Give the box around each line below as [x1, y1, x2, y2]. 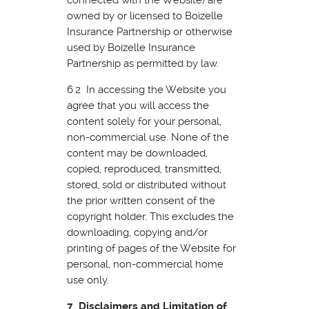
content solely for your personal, [66, 114, 221, 128]
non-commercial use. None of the [66, 130, 229, 143]
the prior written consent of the [66, 194, 215, 207]
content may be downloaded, [66, 146, 208, 159]
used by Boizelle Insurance [66, 41, 195, 54]
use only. [66, 273, 109, 286]
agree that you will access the [66, 99, 209, 112]
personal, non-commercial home [66, 257, 223, 270]
